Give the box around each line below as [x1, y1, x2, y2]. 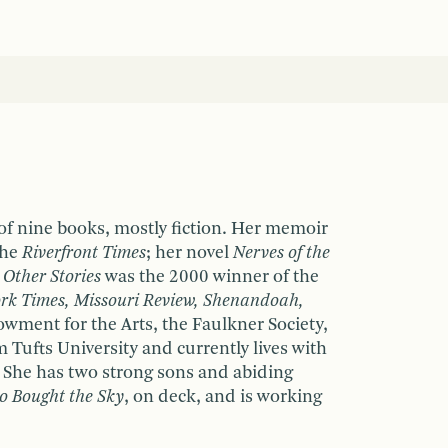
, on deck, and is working [124, 387, 322, 406]
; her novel [146, 243, 233, 262]
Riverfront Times [22, 243, 146, 262]
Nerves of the [233, 243, 330, 262]
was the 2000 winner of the [105, 267, 319, 286]
